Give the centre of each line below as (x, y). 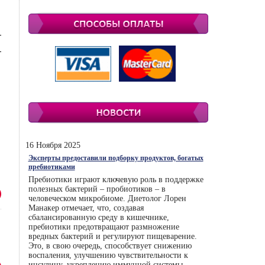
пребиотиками (51, 167)
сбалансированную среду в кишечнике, (98, 217)
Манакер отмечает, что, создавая (86, 208)
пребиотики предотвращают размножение (104, 227)
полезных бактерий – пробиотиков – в (97, 189)
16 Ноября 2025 (53, 145)
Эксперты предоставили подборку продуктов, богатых (116, 158)
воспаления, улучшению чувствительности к (108, 255)
